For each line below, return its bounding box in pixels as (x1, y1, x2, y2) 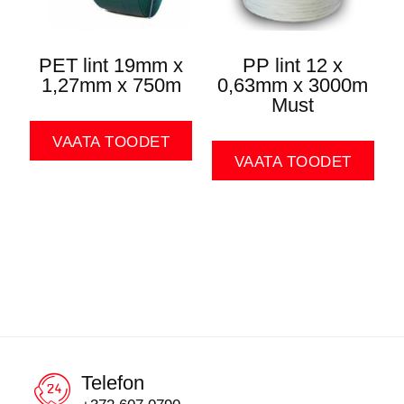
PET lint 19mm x (39, 54, 184, 78)
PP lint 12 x (243, 54, 344, 78)
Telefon (81, 372, 144, 395)
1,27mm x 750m (41, 74, 181, 97)
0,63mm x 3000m (217, 74, 369, 97)
